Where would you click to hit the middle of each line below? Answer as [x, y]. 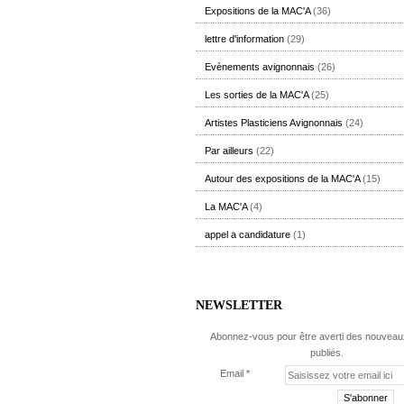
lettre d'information [244, 39]
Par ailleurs [229, 151]
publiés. [326, 353]
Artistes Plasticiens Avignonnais [274, 123]
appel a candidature [248, 234]
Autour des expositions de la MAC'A [282, 179]
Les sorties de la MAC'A [257, 95]
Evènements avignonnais [260, 67]
